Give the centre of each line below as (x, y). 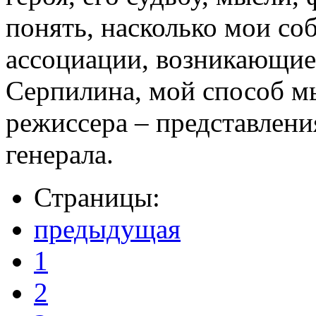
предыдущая (107, 229)
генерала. (60, 154)
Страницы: (97, 197)
